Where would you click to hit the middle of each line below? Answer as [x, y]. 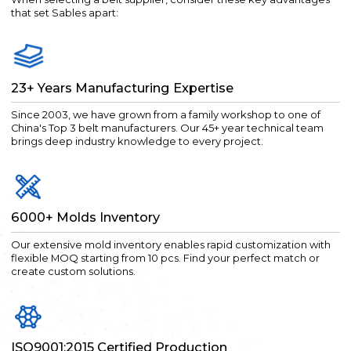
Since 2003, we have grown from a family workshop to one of [166, 114]
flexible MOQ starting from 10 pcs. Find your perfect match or [166, 258]
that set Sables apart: [65, 13]
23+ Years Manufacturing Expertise [123, 87]
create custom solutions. [74, 271]
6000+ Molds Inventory [86, 217]
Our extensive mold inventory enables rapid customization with [171, 244]
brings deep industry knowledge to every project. [138, 141]
